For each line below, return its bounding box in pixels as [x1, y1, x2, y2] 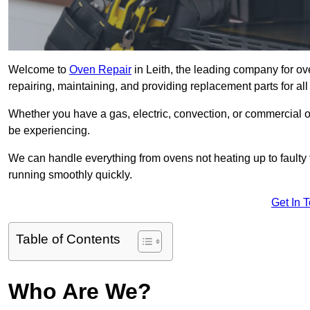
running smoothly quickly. [8, 169, 132, 181]
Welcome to [8, 64, 69, 76]
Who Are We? [8, 279, 152, 304]
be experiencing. [8, 125, 90, 137]
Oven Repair [69, 64, 131, 76]
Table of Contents [16, 232, 120, 247]
